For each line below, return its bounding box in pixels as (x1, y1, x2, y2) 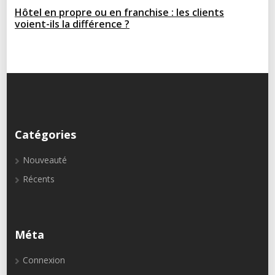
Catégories (14, 127, 76, 142)
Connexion (22, 254, 65, 266)
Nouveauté (22, 154, 67, 166)
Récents (22, 173, 55, 185)
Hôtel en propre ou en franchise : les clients (14, 6, 224, 20)
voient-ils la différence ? (14, 17, 130, 31)
